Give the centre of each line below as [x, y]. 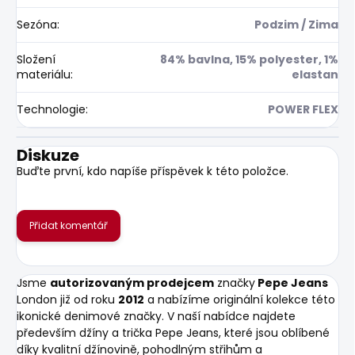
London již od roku [67, 299]
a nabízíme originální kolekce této [240, 299]
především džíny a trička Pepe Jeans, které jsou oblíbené [173, 332]
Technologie [51, 109]
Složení [36, 59]
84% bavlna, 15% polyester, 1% [249, 59]
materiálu [44, 74]
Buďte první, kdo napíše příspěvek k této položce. [153, 171]
